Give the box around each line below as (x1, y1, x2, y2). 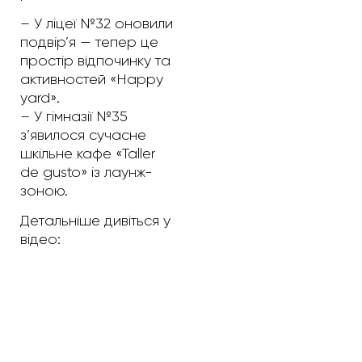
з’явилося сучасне (20, 126, 146, 143)
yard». (20, 89, 60, 106)
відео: (20, 231, 61, 248)
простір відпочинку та (20, 52, 170, 69)
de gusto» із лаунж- (20, 163, 153, 180)
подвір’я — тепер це (20, 33, 158, 50)
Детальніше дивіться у (20, 213, 170, 229)
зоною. (20, 182, 68, 199)
